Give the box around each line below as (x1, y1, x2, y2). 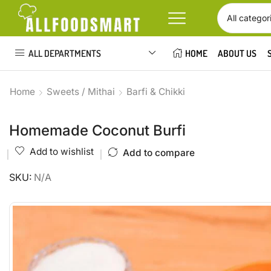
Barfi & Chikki (126, 86, 185, 97)
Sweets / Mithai (47, 86, 115, 97)
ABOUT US (218, 47, 257, 59)
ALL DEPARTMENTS (28, 47, 101, 59)
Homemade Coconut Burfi (9, 122, 186, 139)
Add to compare (123, 146, 195, 158)
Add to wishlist (30, 146, 94, 157)
